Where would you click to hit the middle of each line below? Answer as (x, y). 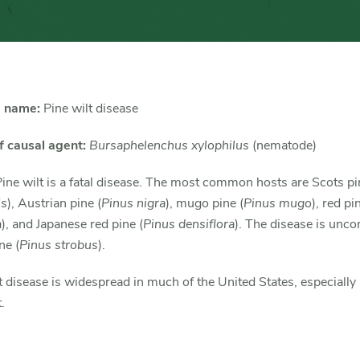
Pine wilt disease (89, 108)
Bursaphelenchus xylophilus (169, 145)
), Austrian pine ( (54, 203)
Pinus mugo (277, 203)
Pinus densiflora (188, 224)
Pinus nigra (133, 203)
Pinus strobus (58, 245)
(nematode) (282, 145)
